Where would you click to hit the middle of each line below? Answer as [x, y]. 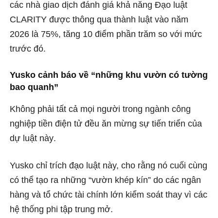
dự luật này [32, 138]
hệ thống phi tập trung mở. [61, 209]
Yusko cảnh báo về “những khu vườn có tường [109, 75]
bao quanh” [34, 87]
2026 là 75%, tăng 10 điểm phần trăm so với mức [106, 34]
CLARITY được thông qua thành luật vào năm [99, 19]
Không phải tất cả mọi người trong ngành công [100, 109]
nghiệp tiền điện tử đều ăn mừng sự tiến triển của [106, 123]
